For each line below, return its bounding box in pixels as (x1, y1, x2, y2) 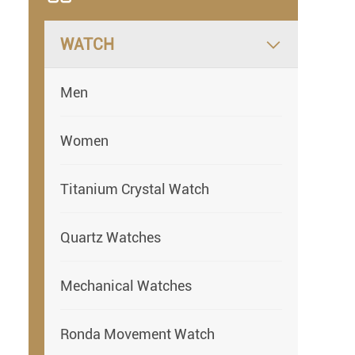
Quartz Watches (60, 228, 161, 246)
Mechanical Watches (60, 277, 192, 294)
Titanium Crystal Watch (60, 180, 209, 197)
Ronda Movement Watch (60, 325, 215, 342)
